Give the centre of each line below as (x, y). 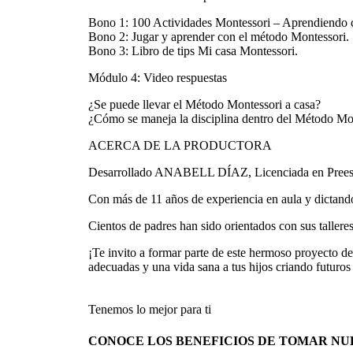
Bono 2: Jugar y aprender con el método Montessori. (219, 37)
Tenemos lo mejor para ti (150, 310)
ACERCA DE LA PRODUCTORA (180, 146)
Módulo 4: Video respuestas (158, 78)
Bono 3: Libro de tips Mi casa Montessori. (193, 51)
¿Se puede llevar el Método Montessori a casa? (204, 105)
